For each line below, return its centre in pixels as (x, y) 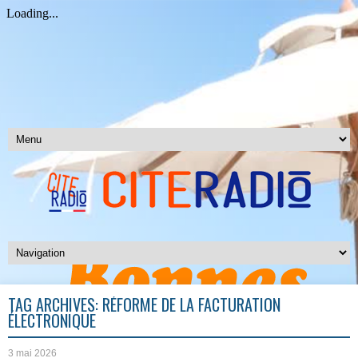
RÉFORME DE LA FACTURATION (191, 304)
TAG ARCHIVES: (55, 304)
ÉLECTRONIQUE (52, 320)
